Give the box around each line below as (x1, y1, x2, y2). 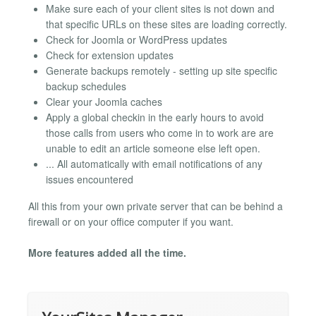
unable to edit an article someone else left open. (46, 140, 260, 155)
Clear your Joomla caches (46, 94, 162, 109)
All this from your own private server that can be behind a (28, 198, 283, 213)
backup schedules (46, 78, 126, 93)
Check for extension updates (46, 47, 174, 62)
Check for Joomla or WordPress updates (46, 32, 227, 47)
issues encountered (46, 171, 133, 186)
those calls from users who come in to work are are (46, 125, 274, 140)
